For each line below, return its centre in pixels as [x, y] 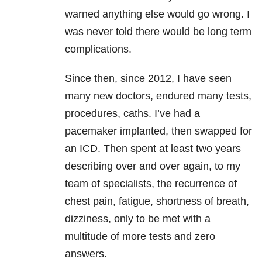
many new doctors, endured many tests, [158, 96]
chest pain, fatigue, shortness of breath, [157, 201]
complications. [98, 49]
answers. [86, 254]
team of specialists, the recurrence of [151, 184]
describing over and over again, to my [153, 166]
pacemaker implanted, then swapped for [158, 131]
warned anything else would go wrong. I [157, 14]
